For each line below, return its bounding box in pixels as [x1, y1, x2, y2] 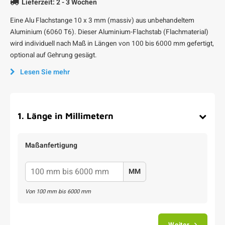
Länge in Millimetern [27, 110, 114, 121]
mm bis [45, 187, 67, 196]
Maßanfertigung [25, 140, 77, 151]
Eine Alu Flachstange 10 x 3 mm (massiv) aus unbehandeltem [10, 16, 194, 26]
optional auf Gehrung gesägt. [10, 50, 97, 60]
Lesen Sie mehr [20, 67, 70, 77]
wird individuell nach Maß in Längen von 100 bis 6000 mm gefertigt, [10, 39, 214, 49]
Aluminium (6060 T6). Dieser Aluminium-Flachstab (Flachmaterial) [10, 27, 208, 37]
